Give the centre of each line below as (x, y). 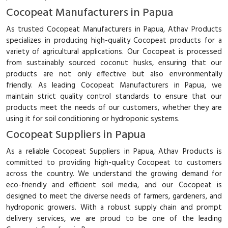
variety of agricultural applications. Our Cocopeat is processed (114, 52)
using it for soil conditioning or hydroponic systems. (93, 119)
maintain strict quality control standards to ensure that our (114, 96)
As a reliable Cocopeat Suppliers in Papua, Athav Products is (114, 151)
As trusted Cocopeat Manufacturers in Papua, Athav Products (114, 29)
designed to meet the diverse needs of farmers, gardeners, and (114, 196)
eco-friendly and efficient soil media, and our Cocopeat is (114, 185)
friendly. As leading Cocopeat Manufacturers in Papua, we (114, 85)
